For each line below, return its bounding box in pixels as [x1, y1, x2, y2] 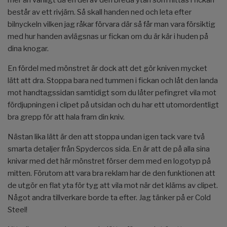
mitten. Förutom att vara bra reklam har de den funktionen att [8, 169, 215, 178]
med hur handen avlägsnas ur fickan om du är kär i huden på [8, 32, 208, 42]
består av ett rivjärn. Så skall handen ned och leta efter [8, 8, 192, 17]
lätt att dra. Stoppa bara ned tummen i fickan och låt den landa [8, 76, 218, 86]
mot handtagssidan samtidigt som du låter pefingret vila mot [8, 88, 216, 98]
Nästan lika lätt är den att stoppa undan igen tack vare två [8, 132, 205, 142]
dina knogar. [8, 44, 49, 54]
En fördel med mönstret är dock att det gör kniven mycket [8, 64, 207, 73]
